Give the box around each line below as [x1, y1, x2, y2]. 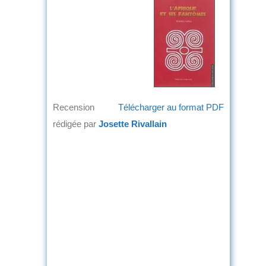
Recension [53, 102, 94, 112]
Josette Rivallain [99, 118, 167, 129]
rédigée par [53, 118, 99, 129]
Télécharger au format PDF [118, 102, 224, 112]
